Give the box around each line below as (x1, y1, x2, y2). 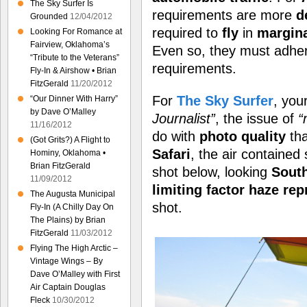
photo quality (199, 128, 286, 144)
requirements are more (152, 7, 296, 23)
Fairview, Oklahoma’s (30, 40, 110, 49)
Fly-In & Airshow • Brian (30, 66, 116, 75)
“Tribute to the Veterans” (30, 53, 119, 62)
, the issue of (215, 110, 298, 126)
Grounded (30, 12, 68, 21)
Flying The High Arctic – (30, 243, 118, 253)
